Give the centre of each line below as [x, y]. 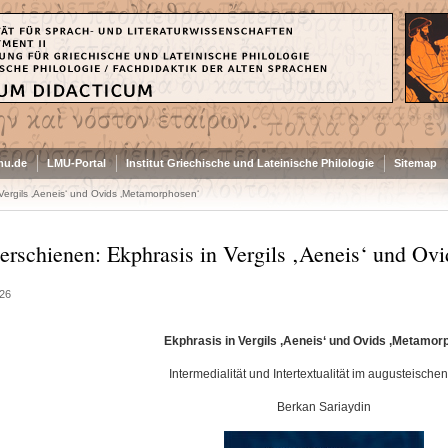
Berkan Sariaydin [324, 407]
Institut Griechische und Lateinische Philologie [249, 163]
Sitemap [415, 163]
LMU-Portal [76, 163]
